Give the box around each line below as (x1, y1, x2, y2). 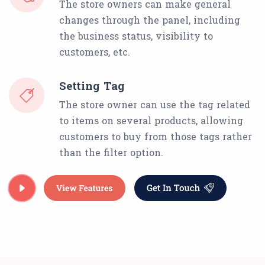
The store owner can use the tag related (59, 98, 250, 111)
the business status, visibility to (59, 30, 213, 43)
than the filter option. (59, 146, 163, 159)
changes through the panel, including (59, 14, 240, 27)
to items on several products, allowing (59, 114, 243, 127)
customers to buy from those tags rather (59, 130, 252, 143)
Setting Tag (59, 78, 125, 93)
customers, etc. (59, 46, 130, 59)
